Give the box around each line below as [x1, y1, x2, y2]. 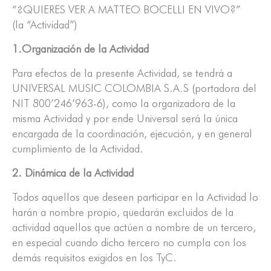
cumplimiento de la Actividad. [12, 142, 143, 155]
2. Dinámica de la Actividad [12, 166, 134, 180]
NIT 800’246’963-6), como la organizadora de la [12, 97, 235, 110]
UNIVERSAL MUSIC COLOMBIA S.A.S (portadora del [12, 82, 256, 95]
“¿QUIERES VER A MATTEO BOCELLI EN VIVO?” [12, 3, 241, 16]
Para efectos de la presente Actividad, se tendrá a [12, 67, 232, 80]
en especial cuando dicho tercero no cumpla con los [12, 236, 246, 249]
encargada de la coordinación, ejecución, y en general [12, 127, 252, 140]
